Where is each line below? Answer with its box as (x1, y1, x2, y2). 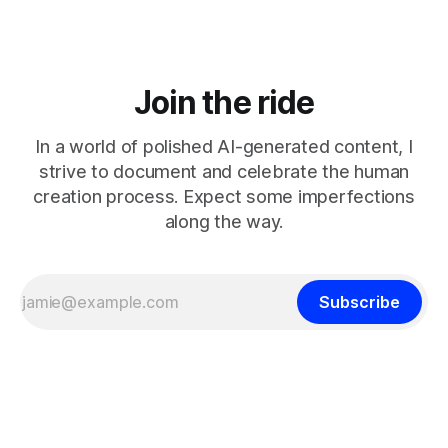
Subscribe (319, 292, 400, 313)
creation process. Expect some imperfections (33, 186, 415, 208)
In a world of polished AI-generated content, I (35, 136, 413, 158)
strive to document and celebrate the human (38, 161, 410, 183)
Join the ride (134, 84, 314, 123)
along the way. (164, 211, 284, 233)
